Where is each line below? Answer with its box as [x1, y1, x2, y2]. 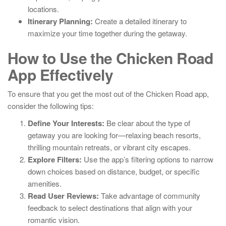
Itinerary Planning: [28, 16, 93, 27]
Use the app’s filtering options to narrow [82, 154, 213, 164]
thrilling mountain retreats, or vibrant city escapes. [28, 142, 191, 152]
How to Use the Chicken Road [8, 47, 213, 69]
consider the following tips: [8, 100, 94, 111]
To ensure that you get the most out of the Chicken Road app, [8, 88, 209, 99]
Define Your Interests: [28, 118, 104, 129]
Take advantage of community [99, 190, 200, 201]
